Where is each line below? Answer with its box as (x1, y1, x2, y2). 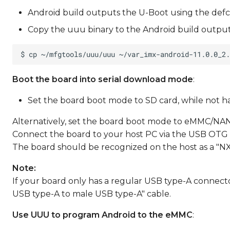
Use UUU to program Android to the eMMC (12, 210, 193, 220)
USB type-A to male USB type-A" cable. (12, 189, 171, 199)
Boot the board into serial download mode (12, 74, 193, 84)
